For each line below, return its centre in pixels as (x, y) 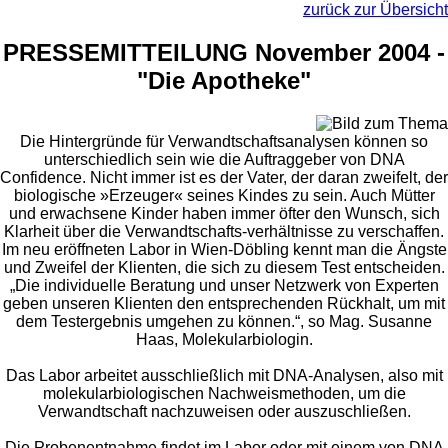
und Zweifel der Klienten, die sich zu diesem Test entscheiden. (224, 267)
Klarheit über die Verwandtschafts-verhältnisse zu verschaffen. (224, 231)
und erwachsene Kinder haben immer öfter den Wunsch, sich (224, 213)
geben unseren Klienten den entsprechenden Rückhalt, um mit (224, 303)
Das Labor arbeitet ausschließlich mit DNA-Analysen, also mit (224, 375)
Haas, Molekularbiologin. (224, 339)
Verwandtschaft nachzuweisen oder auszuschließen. (224, 411)
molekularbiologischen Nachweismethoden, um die (224, 393)
